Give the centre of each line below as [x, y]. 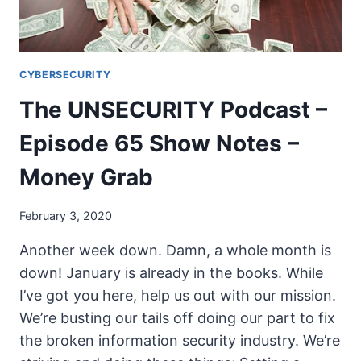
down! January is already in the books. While [171, 272]
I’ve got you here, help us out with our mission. [178, 295]
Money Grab [86, 178]
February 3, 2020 [66, 215]
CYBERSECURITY [65, 74]
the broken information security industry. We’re [180, 340]
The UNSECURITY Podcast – [173, 110]
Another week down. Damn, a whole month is [175, 250]
